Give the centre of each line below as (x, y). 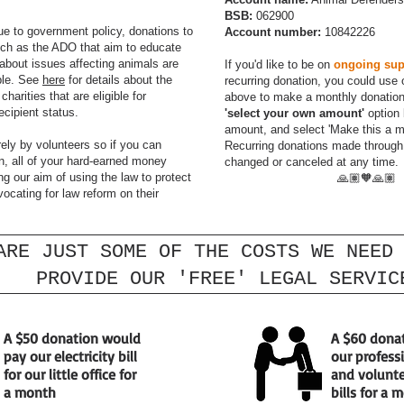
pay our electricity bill (70, 356)
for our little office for (70, 374)
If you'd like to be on (279, 64)
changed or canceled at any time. (312, 162)
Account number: (273, 32)
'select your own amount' (294, 113)
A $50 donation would (72, 338)
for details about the (119, 80)
